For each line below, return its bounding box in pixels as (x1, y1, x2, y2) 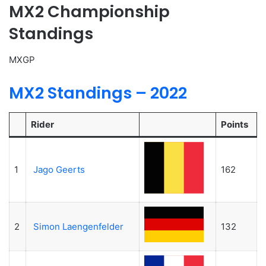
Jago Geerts (33, 163, 85, 175)
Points (220, 118, 248, 130)
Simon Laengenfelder (33, 220, 123, 232)
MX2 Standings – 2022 (9, 82, 187, 104)
